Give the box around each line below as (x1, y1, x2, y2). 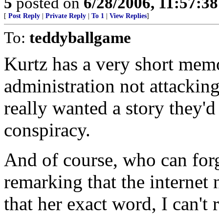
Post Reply (8, 12, 40, 20)
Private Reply (45, 12, 86, 20)
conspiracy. (4, 119, 90, 140)
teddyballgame (29, 28, 131, 46)
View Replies (109, 12, 147, 20)
